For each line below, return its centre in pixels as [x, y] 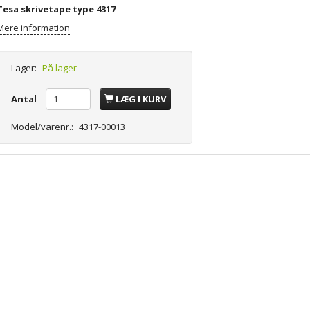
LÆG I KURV [141, 99]
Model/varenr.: [44, 127]
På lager [60, 68]
